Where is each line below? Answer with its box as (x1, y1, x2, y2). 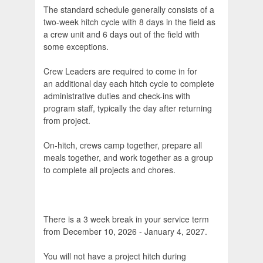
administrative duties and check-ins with (43, 90, 190, 102)
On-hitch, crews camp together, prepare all (43, 139, 202, 151)
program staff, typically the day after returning (43, 102, 212, 114)
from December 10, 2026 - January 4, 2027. (43, 225, 207, 238)
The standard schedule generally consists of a (43, 4, 214, 16)
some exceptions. (43, 41, 109, 53)
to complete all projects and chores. (43, 164, 178, 176)
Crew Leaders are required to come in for (43, 65, 197, 77)
